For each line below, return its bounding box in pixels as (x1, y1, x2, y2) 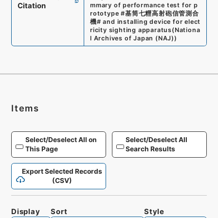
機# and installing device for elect (90, 18, 201, 26)
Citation (17, 1, 46, 11)
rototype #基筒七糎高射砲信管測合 (90, 10, 199, 18)
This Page (25, 145, 58, 153)
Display (11, 207, 40, 216)
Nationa (174, 26, 200, 34)
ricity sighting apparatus (90, 26, 172, 34)
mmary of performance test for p (90, 1, 198, 9)
